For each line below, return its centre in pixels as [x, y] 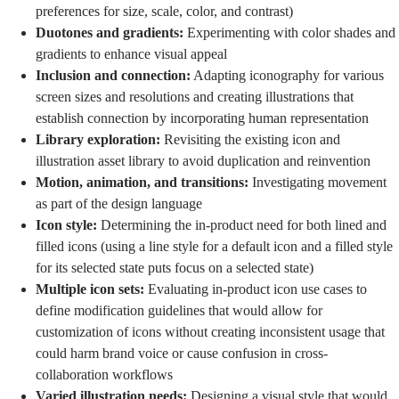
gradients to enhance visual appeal [131, 53]
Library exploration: [98, 139]
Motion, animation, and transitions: [142, 182]
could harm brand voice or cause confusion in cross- [182, 353]
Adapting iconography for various [287, 75]
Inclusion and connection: [113, 75]
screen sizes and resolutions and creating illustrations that [195, 96]
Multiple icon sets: [90, 289]
